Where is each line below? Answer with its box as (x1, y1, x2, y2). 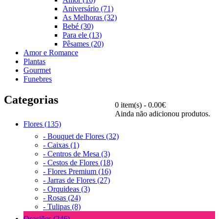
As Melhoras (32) (63, 13, 117, 22)
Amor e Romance (23, 48, 78, 57)
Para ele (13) (63, 30, 102, 39)
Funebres (23, 74, 52, 83)
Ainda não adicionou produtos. (115, 109, 210, 118)
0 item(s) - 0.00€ (115, 100, 166, 109)
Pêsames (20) (63, 39, 104, 48)
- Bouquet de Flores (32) (43, 131, 119, 140)
